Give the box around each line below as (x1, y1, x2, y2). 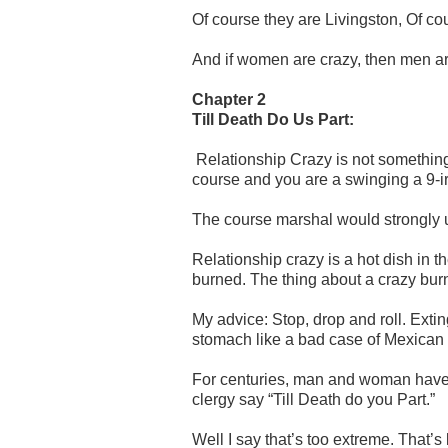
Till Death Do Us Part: (192, 110, 354, 128)
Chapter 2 (192, 90, 266, 108)
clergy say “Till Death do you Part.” (192, 390, 435, 408)
